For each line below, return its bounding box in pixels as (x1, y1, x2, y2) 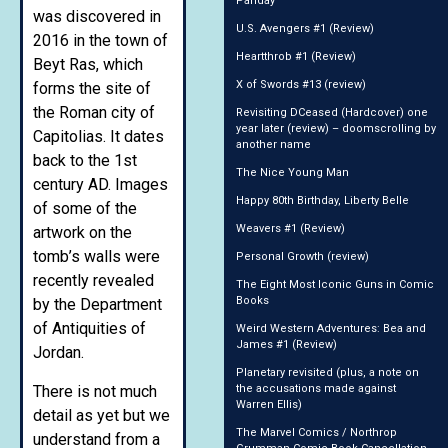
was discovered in (33, 7, 161, 27)
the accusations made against (236, 381, 396, 395)
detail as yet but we (33, 405, 170, 425)
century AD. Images (33, 175, 168, 195)
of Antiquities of (33, 319, 146, 339)
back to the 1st (33, 151, 137, 171)
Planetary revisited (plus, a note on (236, 365, 419, 379)
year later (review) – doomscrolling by (236, 121, 436, 135)
